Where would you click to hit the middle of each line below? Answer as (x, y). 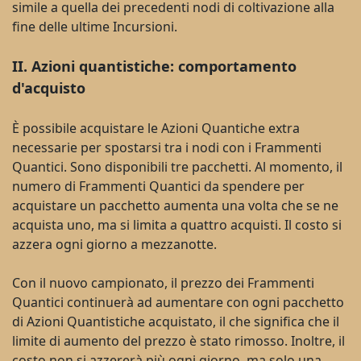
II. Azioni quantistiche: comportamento (154, 66)
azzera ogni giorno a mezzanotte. (114, 245)
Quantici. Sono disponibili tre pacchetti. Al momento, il (177, 167)
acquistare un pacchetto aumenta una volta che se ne (175, 206)
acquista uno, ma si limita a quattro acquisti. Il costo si (177, 225)
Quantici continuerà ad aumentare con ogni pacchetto (178, 303)
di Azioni (39, 322)
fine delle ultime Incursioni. (95, 27)
